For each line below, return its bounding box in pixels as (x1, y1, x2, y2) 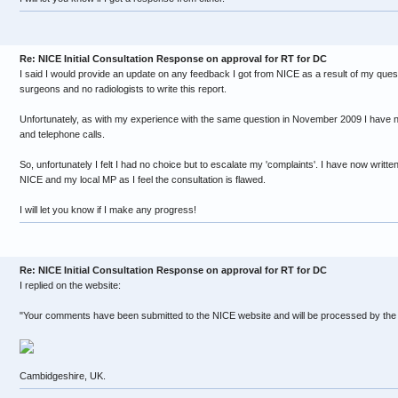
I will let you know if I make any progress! (20, 204, 196, 215)
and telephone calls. (20, 129, 105, 139)
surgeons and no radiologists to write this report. (20, 84, 227, 94)
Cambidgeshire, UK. (20, 370, 106, 382)
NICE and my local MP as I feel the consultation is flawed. (20, 174, 266, 185)
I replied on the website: (20, 280, 121, 291)
